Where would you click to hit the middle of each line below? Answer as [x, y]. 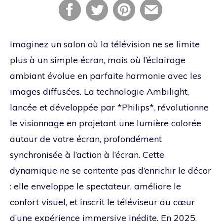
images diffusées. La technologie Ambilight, [99, 91]
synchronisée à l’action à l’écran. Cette [87, 154]
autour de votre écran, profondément [86, 139]
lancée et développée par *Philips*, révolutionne [109, 107]
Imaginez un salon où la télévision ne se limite [105, 44]
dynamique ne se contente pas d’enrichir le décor [110, 170]
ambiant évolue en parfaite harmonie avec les [106, 75]
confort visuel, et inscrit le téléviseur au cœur [102, 202]
